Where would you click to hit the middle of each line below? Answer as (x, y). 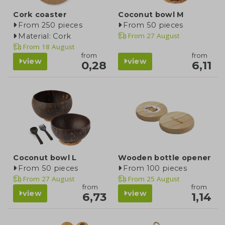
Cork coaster (40, 15)
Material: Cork (45, 36)
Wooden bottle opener (165, 157)
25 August (162, 179)
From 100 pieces (155, 168)
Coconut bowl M (151, 15)
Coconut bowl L (45, 157)
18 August (57, 47)
